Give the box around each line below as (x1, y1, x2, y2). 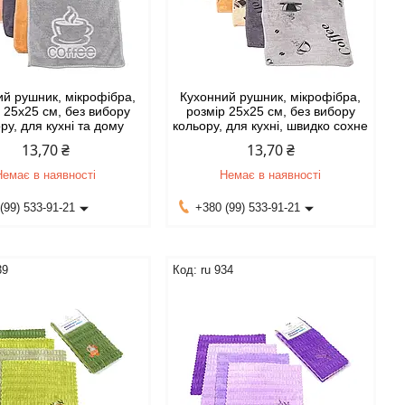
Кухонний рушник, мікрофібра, (180, 89, 362, 104)
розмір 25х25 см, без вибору (185, 104, 355, 118)
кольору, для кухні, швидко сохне (173, 118, 369, 133)
